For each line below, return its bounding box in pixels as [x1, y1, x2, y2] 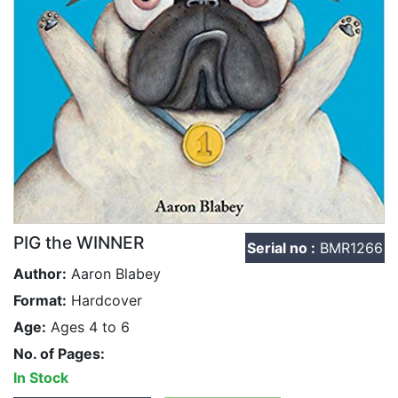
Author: [13, 264, 67, 283]
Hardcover [67, 291, 142, 309]
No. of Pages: [13, 344, 105, 362]
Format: [13, 291, 67, 309]
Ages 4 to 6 [46, 317, 130, 336]
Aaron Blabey [67, 264, 161, 283]
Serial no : [247, 238, 315, 257]
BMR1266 [315, 238, 383, 257]
